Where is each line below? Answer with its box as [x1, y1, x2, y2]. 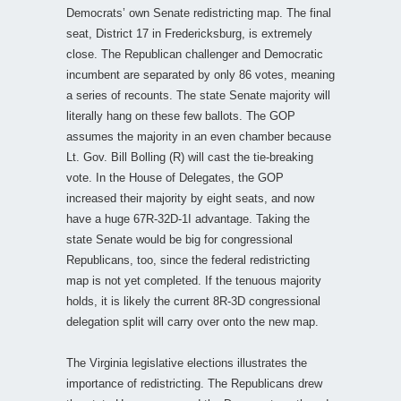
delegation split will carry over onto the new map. [66, 314, 319, 328]
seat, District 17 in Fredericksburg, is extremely [66, 26, 312, 40]
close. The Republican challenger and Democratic [66, 47, 323, 61]
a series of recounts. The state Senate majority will [66, 88, 330, 102]
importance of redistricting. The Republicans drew [66, 376, 322, 390]
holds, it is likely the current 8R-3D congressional [66, 294, 320, 308]
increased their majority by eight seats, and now [66, 191, 314, 205]
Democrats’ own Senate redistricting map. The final [66, 5, 331, 20]
